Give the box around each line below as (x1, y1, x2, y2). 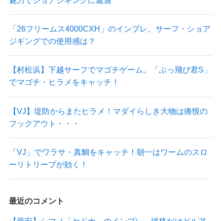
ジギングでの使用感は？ (8, 37, 96, 46)
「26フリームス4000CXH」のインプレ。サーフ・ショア (8, 24, 211, 34)
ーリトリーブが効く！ (8, 159, 88, 169)
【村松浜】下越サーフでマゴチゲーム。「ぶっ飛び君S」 (8, 65, 212, 74)
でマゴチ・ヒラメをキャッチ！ (8, 77, 119, 87)
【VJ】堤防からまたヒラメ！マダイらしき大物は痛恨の (8, 106, 208, 115)
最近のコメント (8, 196, 64, 206)
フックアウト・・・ (8, 118, 80, 128)
